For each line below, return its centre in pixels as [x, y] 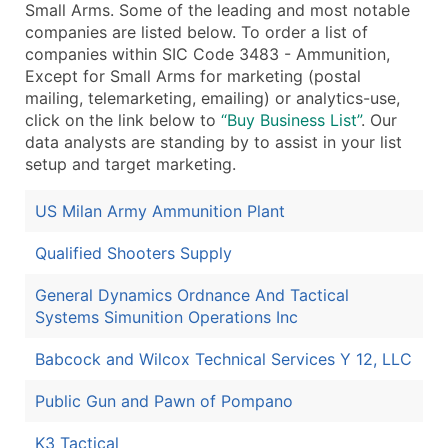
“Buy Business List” [291, 119]
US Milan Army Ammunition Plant [160, 210]
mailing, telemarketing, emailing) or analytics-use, [212, 97]
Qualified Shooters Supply [133, 252]
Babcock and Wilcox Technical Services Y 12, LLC [223, 358]
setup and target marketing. [130, 163]
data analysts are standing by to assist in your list [213, 141]
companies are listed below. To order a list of [196, 31]
